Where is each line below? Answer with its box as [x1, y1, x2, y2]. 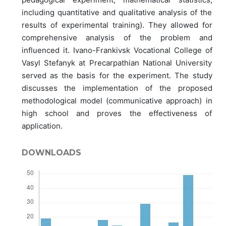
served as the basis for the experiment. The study [21, 71, 212, 80]
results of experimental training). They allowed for [21, 20, 212, 30]
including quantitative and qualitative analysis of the [21, 8, 212, 17]
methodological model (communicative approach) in [21, 96, 212, 105]
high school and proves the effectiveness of [21, 108, 212, 118]
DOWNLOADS [21, 148, 81, 157]
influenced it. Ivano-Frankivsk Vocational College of [21, 45, 212, 55]
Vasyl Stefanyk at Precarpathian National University [21, 58, 212, 68]
